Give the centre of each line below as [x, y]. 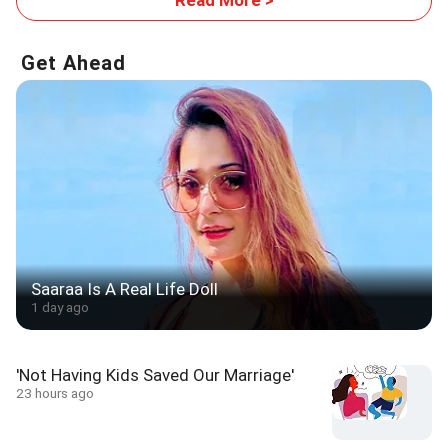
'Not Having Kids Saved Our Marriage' [155, 374]
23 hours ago [55, 392]
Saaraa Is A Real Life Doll [124, 288]
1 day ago [60, 306]
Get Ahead [73, 62]
